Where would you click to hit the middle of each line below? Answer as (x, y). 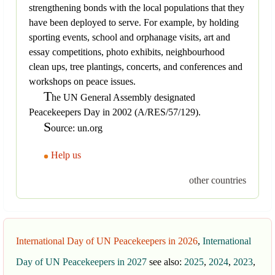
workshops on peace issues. (82, 82)
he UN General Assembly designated (123, 98)
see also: (165, 262)
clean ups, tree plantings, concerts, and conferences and (136, 67)
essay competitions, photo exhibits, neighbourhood (127, 52)
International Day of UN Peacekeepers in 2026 (107, 241)
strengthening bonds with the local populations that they (137, 8)
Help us (66, 155)
